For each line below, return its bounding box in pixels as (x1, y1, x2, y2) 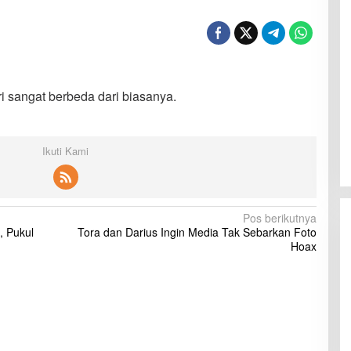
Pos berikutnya (242, 210, 317, 226)
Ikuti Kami (42, 143, 89, 158)
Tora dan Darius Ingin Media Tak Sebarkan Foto (77, 224, 317, 240)
